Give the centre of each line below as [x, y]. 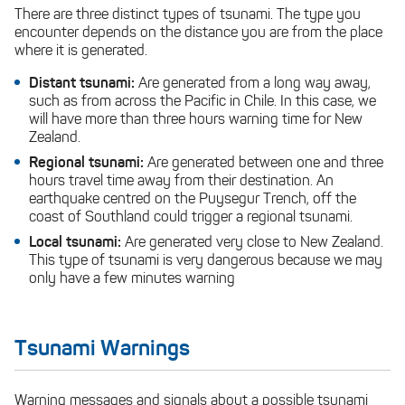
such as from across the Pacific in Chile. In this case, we [202, 102]
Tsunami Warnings [102, 350]
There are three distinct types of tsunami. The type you [188, 15]
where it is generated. [81, 52]
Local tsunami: [77, 243]
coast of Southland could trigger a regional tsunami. [191, 218]
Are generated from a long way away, [254, 84]
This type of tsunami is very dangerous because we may [206, 261]
